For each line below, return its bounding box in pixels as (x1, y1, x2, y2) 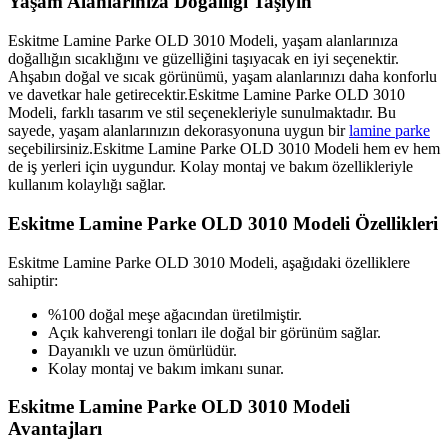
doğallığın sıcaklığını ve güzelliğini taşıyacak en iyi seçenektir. (8, 50, 399, 68)
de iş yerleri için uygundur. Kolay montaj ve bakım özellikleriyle (8, 158, 413, 176)
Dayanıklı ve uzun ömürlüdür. (48, 341, 237, 359)
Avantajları (8, 418, 102, 440)
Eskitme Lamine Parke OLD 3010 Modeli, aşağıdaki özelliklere (8, 253, 410, 271)
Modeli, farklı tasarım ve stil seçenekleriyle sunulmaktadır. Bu (8, 104, 396, 122)
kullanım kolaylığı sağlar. (8, 176, 166, 194)
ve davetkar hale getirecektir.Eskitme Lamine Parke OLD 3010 (8, 86, 405, 104)
